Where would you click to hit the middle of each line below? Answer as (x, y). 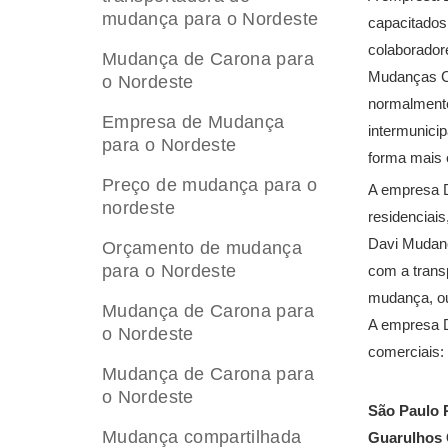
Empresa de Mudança (193, 122)
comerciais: (405, 351)
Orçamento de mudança (202, 248)
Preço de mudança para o (210, 185)
